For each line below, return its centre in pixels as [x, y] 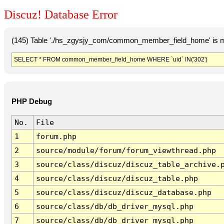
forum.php [56, 136]
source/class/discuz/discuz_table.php [117, 178]
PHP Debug [31, 102]
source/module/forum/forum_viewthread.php [126, 150]
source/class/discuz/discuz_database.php [123, 192]
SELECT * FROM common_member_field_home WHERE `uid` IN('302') [110, 59]
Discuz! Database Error [61, 15]
